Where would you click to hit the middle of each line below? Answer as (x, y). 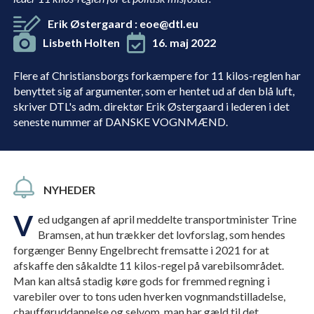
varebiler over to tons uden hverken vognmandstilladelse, (149, 296)
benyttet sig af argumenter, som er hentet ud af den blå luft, (153, 91)
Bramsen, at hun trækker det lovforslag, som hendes (161, 235)
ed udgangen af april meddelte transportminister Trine (167, 219)
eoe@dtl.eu (169, 23)
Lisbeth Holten (81, 42)
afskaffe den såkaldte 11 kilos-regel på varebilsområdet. (148, 266)
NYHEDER (69, 190)
